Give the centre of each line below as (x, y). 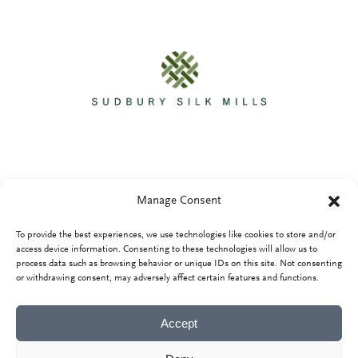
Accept (179, 323)
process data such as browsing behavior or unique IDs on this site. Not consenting (179, 264)
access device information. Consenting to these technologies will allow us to (167, 249)
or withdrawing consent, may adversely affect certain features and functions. (167, 278)
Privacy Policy (179, 241)
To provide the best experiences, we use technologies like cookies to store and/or (176, 235)
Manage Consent (179, 201)
